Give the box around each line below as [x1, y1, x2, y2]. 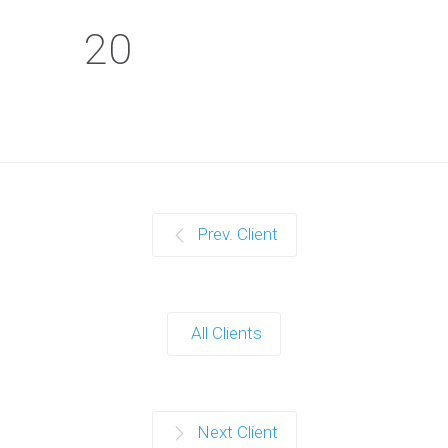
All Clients [191, 322, 262, 343]
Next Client [196, 421, 278, 442]
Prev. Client [196, 223, 278, 244]
